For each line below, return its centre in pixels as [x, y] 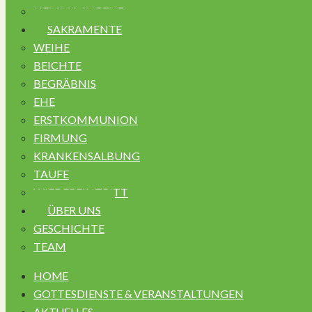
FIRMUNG [60, 138]
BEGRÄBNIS [65, 83]
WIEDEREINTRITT [81, 192]
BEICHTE [57, 65]
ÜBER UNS [74, 210]
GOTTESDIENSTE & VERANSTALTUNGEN [139, 294]
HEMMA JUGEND [80, 11]
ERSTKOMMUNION [86, 119]
